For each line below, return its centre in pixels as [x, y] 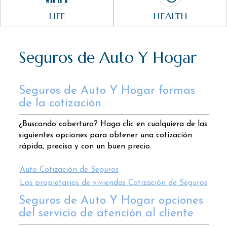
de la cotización [60, 104]
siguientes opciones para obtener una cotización [105, 135]
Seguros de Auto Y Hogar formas [107, 91]
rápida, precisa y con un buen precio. [85, 146]
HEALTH [170, 16]
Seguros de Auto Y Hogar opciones [111, 201]
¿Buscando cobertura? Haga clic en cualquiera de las [113, 124]
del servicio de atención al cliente [106, 214]
